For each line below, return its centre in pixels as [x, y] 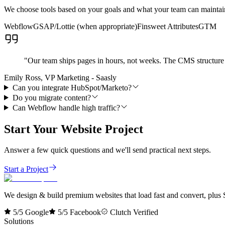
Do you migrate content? [51, 97]
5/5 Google [30, 212]
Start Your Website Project [74, 129]
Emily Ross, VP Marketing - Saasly [60, 77]
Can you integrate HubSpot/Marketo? [72, 87]
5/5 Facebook [78, 212]
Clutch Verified [133, 212]
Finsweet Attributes [168, 26]
